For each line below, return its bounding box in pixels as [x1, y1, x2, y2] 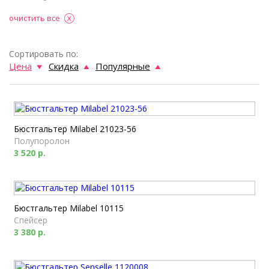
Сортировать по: [9, 48, 78, 59]
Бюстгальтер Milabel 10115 [14, 202, 124, 214]
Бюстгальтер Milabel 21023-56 [14, 123, 136, 134]
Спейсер [14, 214, 47, 226]
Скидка [49, 60, 79, 72]
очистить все [9, 13, 60, 23]
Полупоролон [14, 135, 70, 147]
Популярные [95, 60, 150, 72]
